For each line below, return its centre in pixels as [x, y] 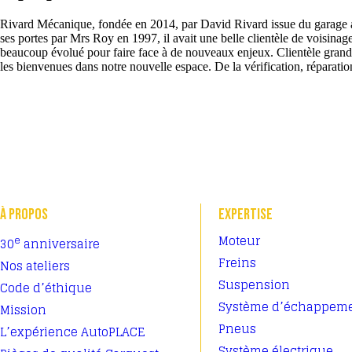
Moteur [239, 241]
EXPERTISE [246, 214]
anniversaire [60, 244]
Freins [237, 263]
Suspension [254, 285]
